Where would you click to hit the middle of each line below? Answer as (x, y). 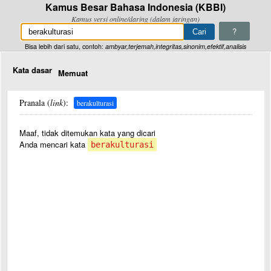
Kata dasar (32, 70)
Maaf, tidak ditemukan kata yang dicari (87, 133)
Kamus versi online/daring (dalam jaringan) (135, 19)
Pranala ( (35, 103)
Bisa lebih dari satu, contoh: (65, 46)
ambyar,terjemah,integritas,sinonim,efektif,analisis (176, 46)
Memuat (73, 73)
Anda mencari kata (54, 144)
